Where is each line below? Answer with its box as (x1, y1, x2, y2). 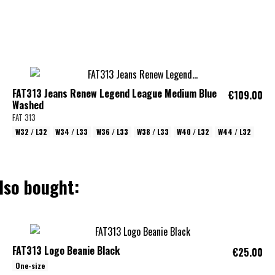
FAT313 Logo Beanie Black (12, 242, 120, 258)
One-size (15, 260, 45, 271)
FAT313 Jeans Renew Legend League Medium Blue (12, 85, 217, 101)
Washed (12, 97, 44, 112)
